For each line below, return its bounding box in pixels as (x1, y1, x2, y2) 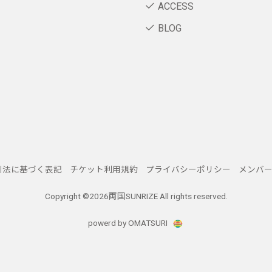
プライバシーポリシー (145, 165, 231, 175)
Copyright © (44, 191, 89, 202)
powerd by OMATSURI (88, 218, 169, 228)
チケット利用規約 (69, 165, 138, 175)
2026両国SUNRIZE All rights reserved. (89, 191, 228, 202)
